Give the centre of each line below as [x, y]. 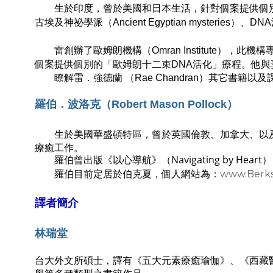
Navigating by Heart [217, 160]
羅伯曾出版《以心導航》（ [103, 160]
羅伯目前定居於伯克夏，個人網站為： [127, 174]
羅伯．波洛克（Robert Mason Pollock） [136, 104]
